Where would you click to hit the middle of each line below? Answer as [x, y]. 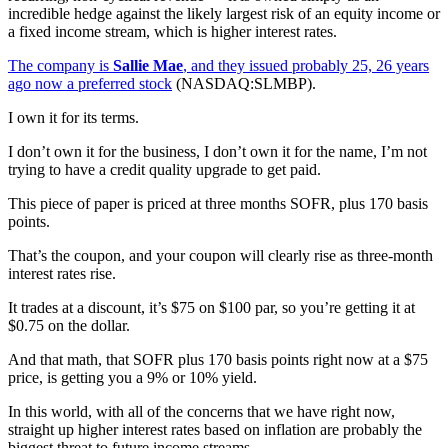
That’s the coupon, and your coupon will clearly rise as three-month [220, 255]
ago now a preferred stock [90, 83]
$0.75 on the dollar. [69, 325]
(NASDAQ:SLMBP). [244, 83]
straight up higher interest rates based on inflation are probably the [215, 429]
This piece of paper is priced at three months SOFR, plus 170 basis [218, 203]
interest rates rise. [62, 273]
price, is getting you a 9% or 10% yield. [132, 377]
